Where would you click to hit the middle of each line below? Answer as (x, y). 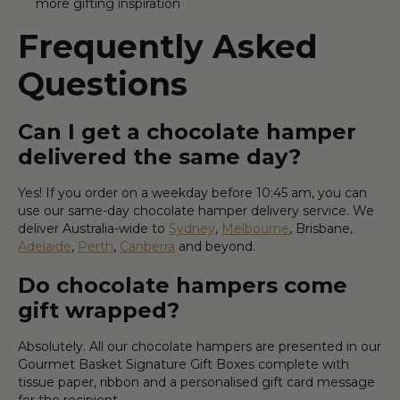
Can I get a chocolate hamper (187, 131)
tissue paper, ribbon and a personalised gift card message (196, 382)
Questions (103, 83)
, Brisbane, (321, 228)
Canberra (147, 246)
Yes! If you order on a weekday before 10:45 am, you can (192, 192)
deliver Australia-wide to (93, 228)
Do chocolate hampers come (183, 285)
